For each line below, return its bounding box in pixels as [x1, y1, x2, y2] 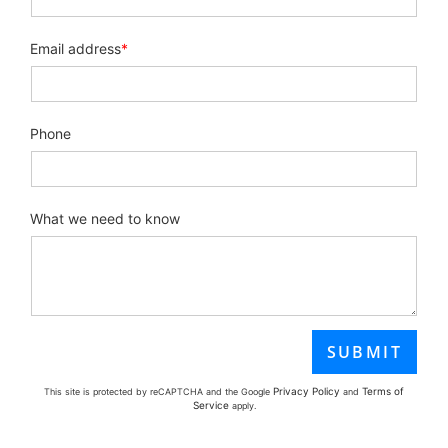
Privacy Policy [273, 384, 340, 397]
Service [192, 398, 229, 411]
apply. [228, 399, 256, 411]
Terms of [362, 384, 404, 397]
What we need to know [30, 209, 180, 227]
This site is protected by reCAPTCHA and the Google [44, 385, 273, 397]
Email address [30, 39, 121, 57]
